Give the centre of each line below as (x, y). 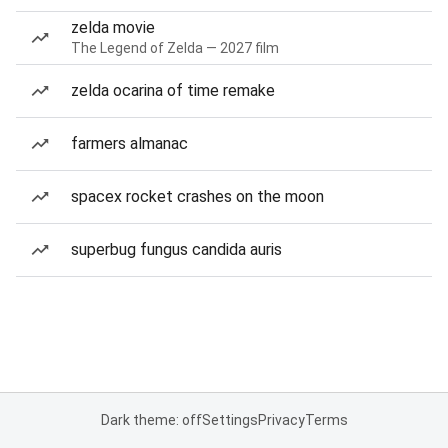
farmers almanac (129, 143)
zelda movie (113, 27)
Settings (229, 420)
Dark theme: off (151, 420)
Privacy (281, 420)
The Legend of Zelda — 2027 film (175, 48)
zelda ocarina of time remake (173, 90)
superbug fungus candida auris (176, 249)
